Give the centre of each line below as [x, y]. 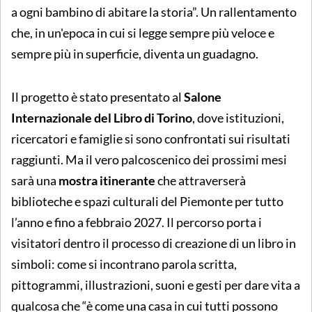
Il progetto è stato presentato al [97, 96]
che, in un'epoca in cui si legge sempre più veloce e [143, 32]
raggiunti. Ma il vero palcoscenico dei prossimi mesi [149, 159]
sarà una [35, 180]
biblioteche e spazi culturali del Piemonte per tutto [147, 201]
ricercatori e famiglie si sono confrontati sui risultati [151, 138]
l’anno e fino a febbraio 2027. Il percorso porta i [136, 222]
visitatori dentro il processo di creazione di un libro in [154, 243]
